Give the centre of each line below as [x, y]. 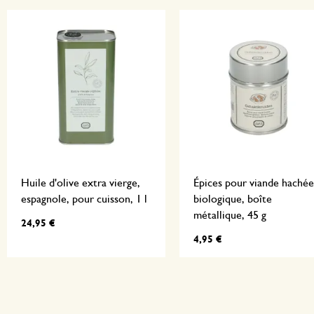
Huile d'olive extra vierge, [80, 183]
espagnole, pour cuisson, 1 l [84, 199]
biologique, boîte [232, 199]
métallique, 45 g [230, 215]
